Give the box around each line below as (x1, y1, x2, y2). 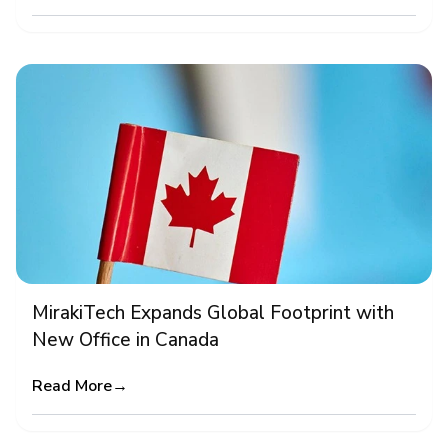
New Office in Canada (32, 327, 219, 353)
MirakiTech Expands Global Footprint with (32, 300, 394, 326)
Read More (32, 375, 112, 397)
